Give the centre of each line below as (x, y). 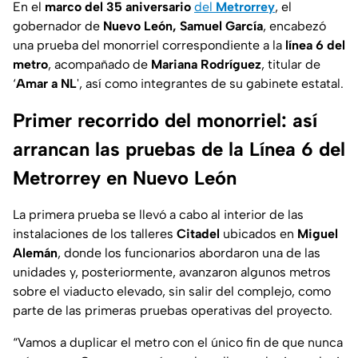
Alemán (35, 253)
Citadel (198, 234)
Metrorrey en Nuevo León (125, 178)
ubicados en (259, 234)
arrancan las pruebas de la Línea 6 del (179, 149)
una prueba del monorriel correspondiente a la (149, 46)
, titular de (291, 65)
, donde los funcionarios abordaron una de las (189, 253)
